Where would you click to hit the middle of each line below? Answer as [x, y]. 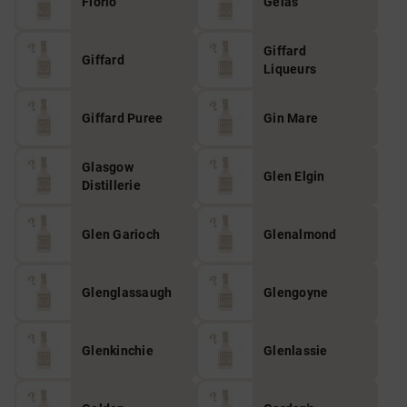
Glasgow [108, 167]
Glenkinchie [118, 351]
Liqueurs [290, 69]
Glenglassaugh [127, 293]
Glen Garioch [121, 234]
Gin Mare [291, 118]
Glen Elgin [294, 176]
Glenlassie [296, 351]
